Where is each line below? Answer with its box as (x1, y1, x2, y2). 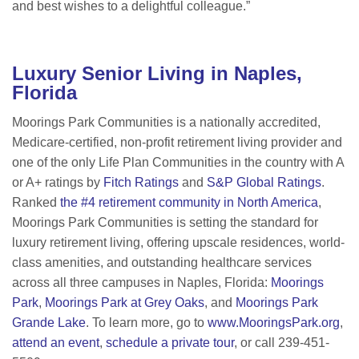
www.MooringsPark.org (208, 316, 340, 330)
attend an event (12, 336, 99, 350)
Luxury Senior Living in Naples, (12, 63, 302, 85)
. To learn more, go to (86, 316, 208, 330)
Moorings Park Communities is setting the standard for (12, 216, 318, 230)
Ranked (12, 196, 60, 210)
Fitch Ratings (103, 175, 179, 190)
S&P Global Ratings (207, 175, 321, 190)
